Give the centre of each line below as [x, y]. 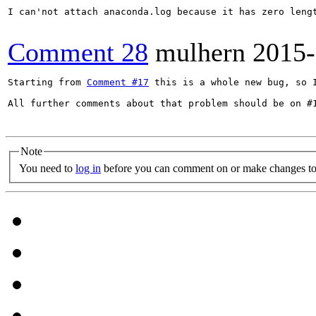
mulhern [200, 52]
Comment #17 [118, 82]
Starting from [47, 82]
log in [88, 168]
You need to [47, 168]
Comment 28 [78, 52]
